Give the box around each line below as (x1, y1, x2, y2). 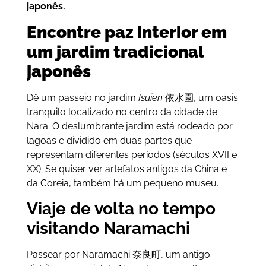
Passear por (26, 249, 82, 261)
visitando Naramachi (26, 218, 190, 239)
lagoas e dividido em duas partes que (26, 134, 192, 146)
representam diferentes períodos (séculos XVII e (26, 148, 237, 160)
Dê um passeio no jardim (26, 91, 138, 103)
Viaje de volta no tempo (26, 199, 216, 219)
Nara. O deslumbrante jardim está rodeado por (26, 120, 233, 132)
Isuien (138, 91, 165, 103)
